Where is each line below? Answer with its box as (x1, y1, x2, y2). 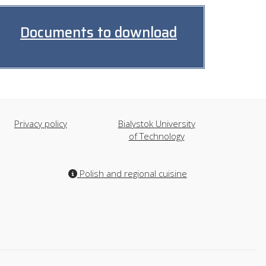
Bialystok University (118, 118, 195, 129)
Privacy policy (14, 118, 67, 129)
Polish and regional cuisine (77, 167, 187, 179)
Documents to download (20, 21, 177, 44)
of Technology (128, 130, 185, 142)
